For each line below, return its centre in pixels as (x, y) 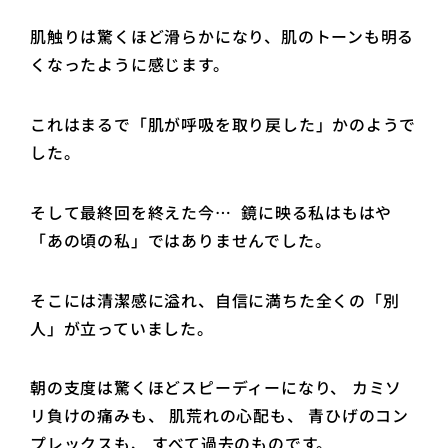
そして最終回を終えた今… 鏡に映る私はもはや (211, 212)
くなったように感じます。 (132, 65)
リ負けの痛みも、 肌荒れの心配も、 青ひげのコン (220, 416)
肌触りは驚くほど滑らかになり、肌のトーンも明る (222, 37)
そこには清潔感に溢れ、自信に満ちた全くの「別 (215, 300)
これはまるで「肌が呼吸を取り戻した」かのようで (223, 125)
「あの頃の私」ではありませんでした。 (183, 240)
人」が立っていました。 (122, 328)
